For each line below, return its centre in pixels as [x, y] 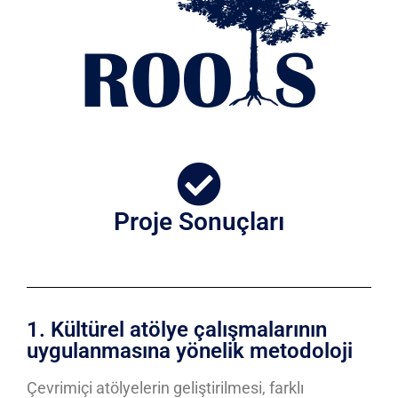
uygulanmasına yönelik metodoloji [190, 351]
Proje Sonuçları [199, 222]
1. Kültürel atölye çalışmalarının [177, 330]
